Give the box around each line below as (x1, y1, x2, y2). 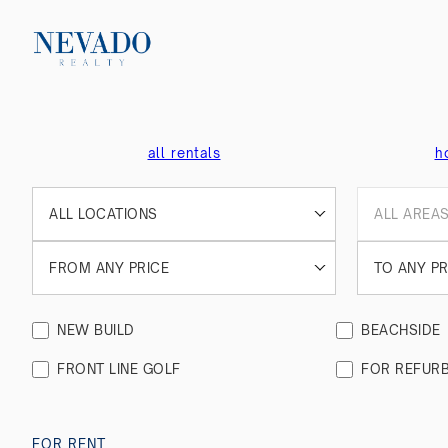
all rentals (147, 145, 221, 161)
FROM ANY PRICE (49, 260, 169, 276)
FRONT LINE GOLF (57, 361, 181, 377)
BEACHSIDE (361, 322, 441, 338)
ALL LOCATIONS (49, 206, 158, 222)
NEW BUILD (57, 322, 135, 338)
